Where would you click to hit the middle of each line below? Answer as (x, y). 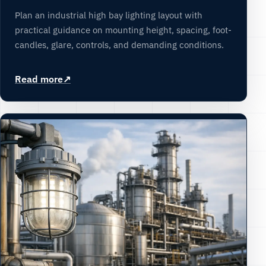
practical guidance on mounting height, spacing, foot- (123, 30)
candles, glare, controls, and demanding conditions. (119, 45)
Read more (39, 79)
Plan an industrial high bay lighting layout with (109, 15)
